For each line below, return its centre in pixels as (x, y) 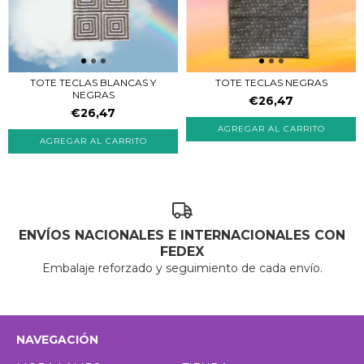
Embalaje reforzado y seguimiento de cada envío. (182, 268)
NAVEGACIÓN (57, 339)
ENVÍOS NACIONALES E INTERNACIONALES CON (182, 235)
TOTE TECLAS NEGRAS (271, 82)
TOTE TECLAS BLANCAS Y (93, 82)
